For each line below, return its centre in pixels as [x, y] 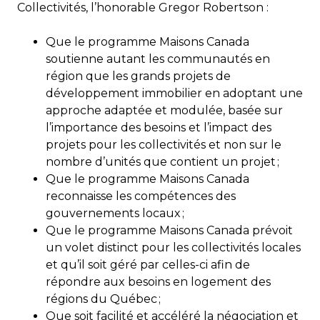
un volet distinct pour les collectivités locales [173, 247]
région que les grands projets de [138, 76]
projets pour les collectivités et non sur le [164, 144]
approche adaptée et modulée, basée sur [164, 110]
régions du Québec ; [103, 299]
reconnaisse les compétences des [141, 196]
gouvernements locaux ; [115, 213]
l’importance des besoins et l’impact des [159, 127]
